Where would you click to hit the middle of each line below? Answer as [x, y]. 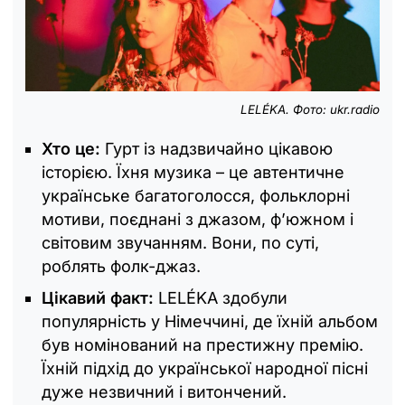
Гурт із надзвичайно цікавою [219, 148]
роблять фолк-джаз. [121, 266]
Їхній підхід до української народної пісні [205, 368]
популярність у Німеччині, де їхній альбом [210, 321]
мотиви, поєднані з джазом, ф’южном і [198, 219]
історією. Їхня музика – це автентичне [193, 172]
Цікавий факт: [98, 297]
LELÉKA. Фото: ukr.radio [310, 109]
